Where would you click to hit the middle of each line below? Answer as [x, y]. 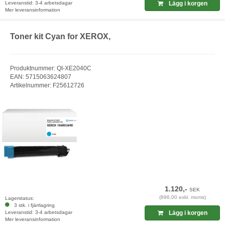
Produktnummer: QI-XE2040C [51, 68]
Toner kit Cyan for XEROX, [60, 37]
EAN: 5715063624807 [41, 77]
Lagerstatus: [20, 198]
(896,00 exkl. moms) [182, 197]
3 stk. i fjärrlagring [33, 205]
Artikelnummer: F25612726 [47, 85]
